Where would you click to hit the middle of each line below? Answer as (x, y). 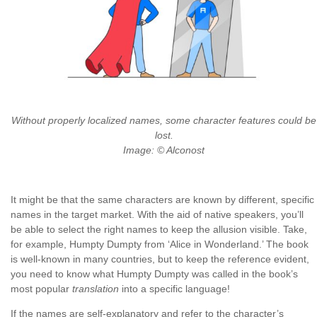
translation (97, 289)
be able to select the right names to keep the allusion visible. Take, (159, 230)
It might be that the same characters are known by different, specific (162, 200)
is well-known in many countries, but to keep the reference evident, (160, 259)
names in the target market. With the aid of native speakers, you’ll (157, 215)
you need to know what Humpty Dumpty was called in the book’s (154, 274)
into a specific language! (176, 289)
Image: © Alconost (164, 150)
